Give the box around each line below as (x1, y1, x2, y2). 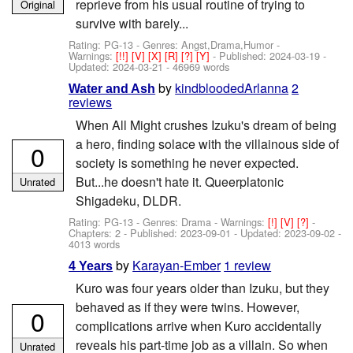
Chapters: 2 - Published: (69, 225, 181, 241)
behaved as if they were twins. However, (75, 298, 299, 317)
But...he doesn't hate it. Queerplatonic (75, 173, 284, 191)
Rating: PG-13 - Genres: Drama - (69, 214, 221, 230)
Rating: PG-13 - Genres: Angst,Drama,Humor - (69, 37, 281, 53)
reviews (69, 92, 113, 111)
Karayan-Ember (132, 255, 221, 274)
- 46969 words (163, 59, 230, 75)
